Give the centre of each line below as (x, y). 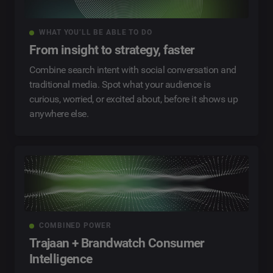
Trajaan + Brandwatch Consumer (117, 243)
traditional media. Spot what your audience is (120, 85)
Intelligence (61, 259)
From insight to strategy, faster (112, 50)
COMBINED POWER (76, 226)
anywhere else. (59, 114)
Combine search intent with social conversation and (133, 70)
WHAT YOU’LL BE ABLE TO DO (96, 33)
